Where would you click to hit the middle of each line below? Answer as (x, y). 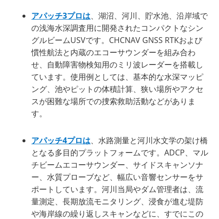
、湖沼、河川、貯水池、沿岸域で (149, 15)
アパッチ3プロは (61, 15)
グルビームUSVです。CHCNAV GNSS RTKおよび (117, 40)
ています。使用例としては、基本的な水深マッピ (118, 77)
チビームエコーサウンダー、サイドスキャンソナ (118, 164)
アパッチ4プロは (61, 140)
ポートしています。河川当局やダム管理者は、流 (118, 189)
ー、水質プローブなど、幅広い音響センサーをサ (118, 177)
